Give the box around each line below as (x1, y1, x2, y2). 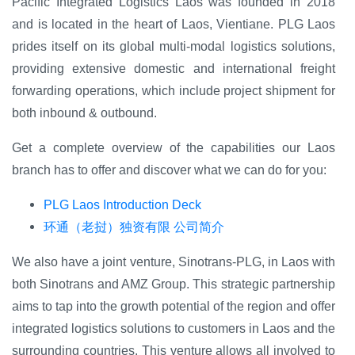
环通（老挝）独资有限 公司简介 (44, 219, 224, 234)
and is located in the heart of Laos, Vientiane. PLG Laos (12, 17, 335, 31)
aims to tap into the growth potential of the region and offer (12, 299, 335, 313)
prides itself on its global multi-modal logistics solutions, (12, 39, 335, 53)
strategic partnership (220, 277, 336, 291)
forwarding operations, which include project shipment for (12, 83, 335, 97)
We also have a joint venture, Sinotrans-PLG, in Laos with (12, 254, 335, 269)
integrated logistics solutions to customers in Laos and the (12, 321, 335, 335)
